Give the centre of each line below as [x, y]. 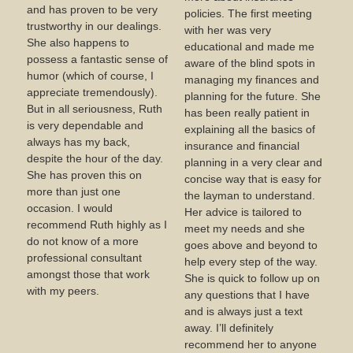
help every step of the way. [251, 262]
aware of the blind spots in [250, 63]
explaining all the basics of [250, 129]
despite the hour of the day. [95, 158]
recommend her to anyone [251, 344]
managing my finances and [252, 80]
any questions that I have [247, 295]
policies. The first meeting [248, 13]
